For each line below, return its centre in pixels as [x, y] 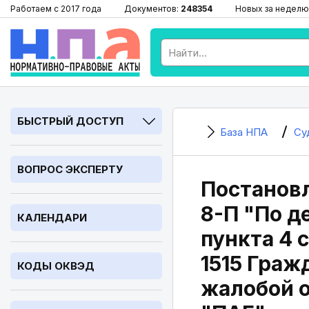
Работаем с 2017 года [56, 9]
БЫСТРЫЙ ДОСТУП [70, 121]
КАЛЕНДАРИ [52, 218]
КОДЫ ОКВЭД [56, 266]
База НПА [244, 132]
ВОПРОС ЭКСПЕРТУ [70, 169]
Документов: [152, 9]
